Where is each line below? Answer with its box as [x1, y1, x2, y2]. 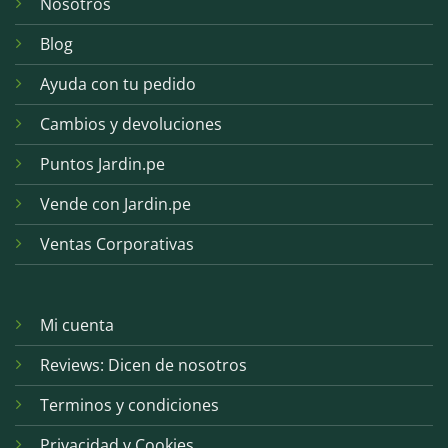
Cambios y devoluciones [39, 113, 222, 136]
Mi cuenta [39, 313, 114, 336]
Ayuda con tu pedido [39, 73, 196, 96]
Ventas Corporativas [39, 233, 194, 256]
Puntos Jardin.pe [39, 153, 165, 176]
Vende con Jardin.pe [39, 193, 191, 216]
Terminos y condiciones [39, 393, 219, 416]
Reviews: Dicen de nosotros [39, 353, 247, 376]
